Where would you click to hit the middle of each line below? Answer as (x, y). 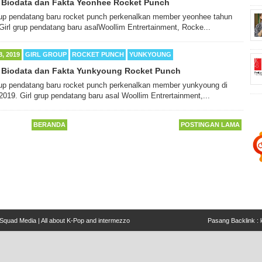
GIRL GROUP (46, 54)
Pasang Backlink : (234, 220)
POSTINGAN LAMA (210, 124)
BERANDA (49, 124)
